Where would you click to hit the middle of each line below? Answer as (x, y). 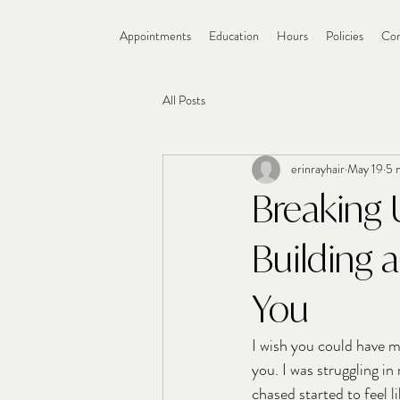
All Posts (184, 100)
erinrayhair (318, 169)
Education (234, 36)
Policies (345, 36)
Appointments (155, 36)
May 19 (365, 169)
